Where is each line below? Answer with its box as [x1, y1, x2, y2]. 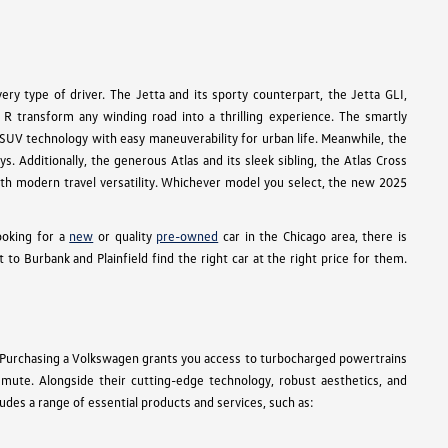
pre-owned [156, 228, 219, 245]
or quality [93, 228, 157, 245]
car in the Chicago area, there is [218, 228, 407, 245]
